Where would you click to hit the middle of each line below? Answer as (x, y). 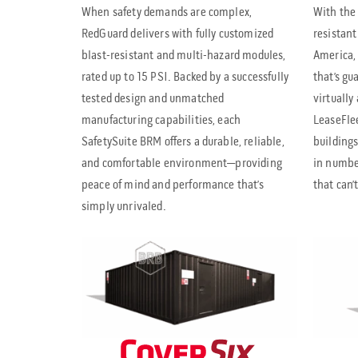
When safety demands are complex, (167, 12)
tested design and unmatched (153, 99)
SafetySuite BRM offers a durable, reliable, (183, 142)
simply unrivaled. (124, 207)
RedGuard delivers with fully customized (178, 34)
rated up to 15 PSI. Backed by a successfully (185, 77)
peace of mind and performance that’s (173, 185)
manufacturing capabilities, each (161, 120)
